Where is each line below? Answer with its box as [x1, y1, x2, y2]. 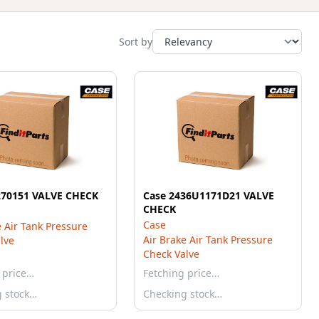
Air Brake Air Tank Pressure [143, 233, 273, 246]
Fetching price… [143, 266, 219, 280]
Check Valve [143, 247, 199, 261]
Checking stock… [143, 287, 222, 300]
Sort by [119, 34, 152, 48]
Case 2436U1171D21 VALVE [143, 189, 274, 202]
